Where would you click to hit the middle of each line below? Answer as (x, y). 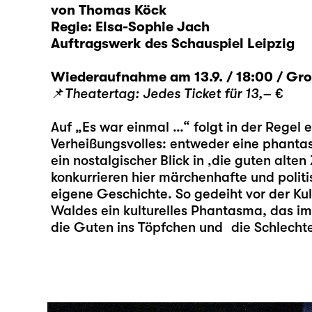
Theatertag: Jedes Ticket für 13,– (170, 94)
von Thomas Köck (109, 10)
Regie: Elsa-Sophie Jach (130, 27)
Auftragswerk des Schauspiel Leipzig (172, 44)
